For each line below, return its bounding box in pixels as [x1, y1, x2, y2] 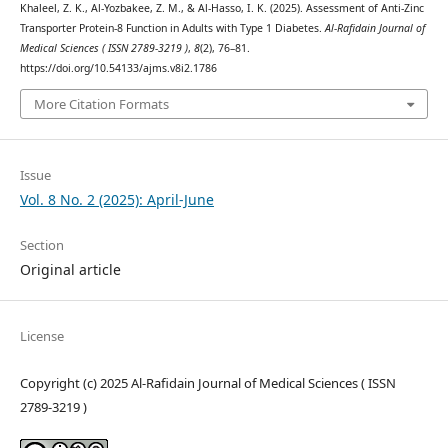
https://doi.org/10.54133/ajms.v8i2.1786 [19, 61, 217, 76]
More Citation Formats [33, 94, 169, 113]
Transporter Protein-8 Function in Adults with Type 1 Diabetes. [19, 21, 325, 36]
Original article [19, 259, 121, 279]
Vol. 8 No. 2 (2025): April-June [19, 189, 214, 209]
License [19, 326, 64, 345]
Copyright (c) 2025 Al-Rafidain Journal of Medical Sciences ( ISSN [19, 373, 396, 392]
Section [19, 235, 64, 254]
